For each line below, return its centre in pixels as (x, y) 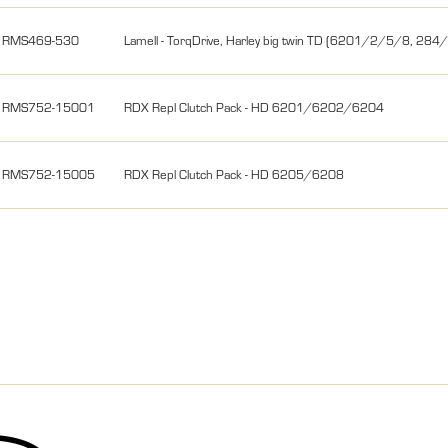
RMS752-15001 (49, 106)
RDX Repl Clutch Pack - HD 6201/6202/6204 (254, 106)
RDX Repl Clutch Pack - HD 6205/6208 (234, 173)
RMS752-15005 (49, 173)
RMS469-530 (41, 39)
